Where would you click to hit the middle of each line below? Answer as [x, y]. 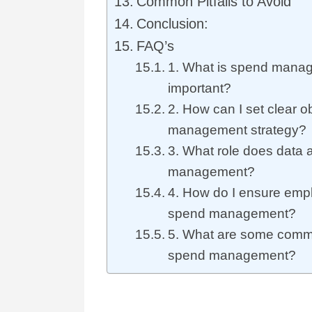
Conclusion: [172, 24]
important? [199, 88]
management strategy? [237, 130]
